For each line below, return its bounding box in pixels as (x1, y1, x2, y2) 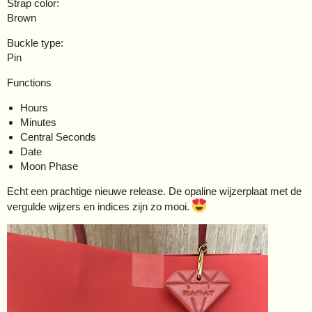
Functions (7, 77, 52, 89)
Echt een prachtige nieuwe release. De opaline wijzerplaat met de (7, 185, 302, 198)
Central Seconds (19, 131, 96, 143)
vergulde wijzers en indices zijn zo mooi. (7, 201, 192, 213)
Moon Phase (19, 160, 78, 173)
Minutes (19, 116, 56, 129)
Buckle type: (7, 37, 63, 49)
